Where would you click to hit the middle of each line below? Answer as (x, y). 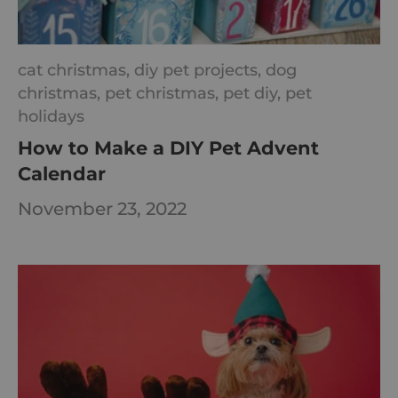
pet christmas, (164, 92)
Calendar (62, 173)
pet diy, (254, 92)
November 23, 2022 (102, 209)
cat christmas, (76, 69)
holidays (51, 115)
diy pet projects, (200, 69)
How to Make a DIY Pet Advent (168, 147)
